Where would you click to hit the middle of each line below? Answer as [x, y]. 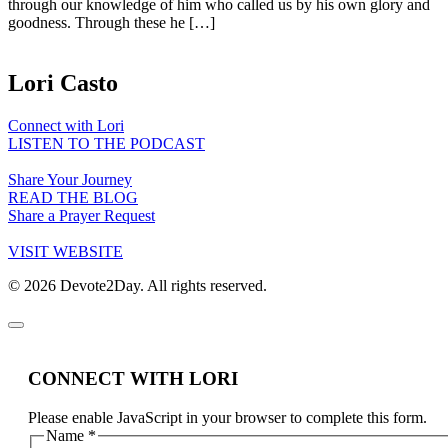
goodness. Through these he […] [111, 23]
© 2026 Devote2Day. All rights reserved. [137, 286]
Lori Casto [63, 83]
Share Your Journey [70, 180]
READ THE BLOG [73, 198]
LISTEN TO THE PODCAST [106, 144]
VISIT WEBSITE [65, 252]
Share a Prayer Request [81, 216]
